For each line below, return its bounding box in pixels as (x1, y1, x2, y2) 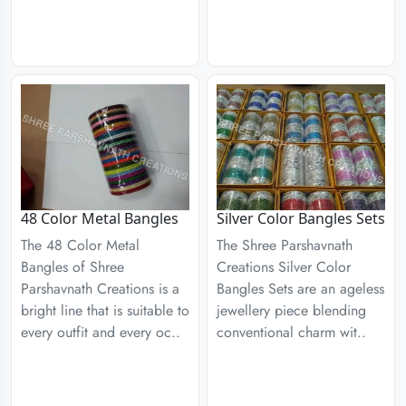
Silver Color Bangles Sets (217, 208, 385, 228)
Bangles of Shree (21, 256, 124, 277)
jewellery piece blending (217, 300, 366, 321)
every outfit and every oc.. (21, 322, 180, 343)
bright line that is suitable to (21, 300, 189, 321)
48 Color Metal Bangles (21, 208, 179, 228)
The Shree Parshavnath (217, 235, 353, 256)
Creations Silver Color (217, 256, 351, 277)
